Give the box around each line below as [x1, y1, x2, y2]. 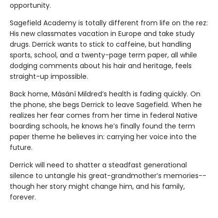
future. [10, 142, 33, 152]
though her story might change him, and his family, [10, 181, 185, 191]
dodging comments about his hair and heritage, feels [10, 60, 192, 71]
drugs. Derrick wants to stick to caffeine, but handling [10, 39, 191, 49]
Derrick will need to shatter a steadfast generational [10, 160, 187, 170]
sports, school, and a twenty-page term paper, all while [10, 50, 197, 60]
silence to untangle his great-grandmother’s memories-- [10, 170, 206, 181]
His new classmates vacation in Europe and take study [10, 28, 195, 38]
